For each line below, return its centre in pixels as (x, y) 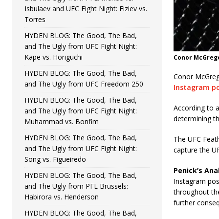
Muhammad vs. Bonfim (62, 121)
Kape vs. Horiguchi (54, 57)
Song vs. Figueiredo (55, 159)
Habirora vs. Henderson (62, 197)
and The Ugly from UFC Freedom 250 (84, 84)
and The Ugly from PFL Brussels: (76, 186)
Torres (35, 19)
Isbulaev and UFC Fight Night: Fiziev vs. (86, 8)
